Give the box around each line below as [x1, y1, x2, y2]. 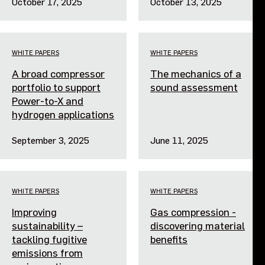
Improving [12, 204, 57, 219]
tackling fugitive [12, 231, 87, 246]
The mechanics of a [150, 66, 241, 80]
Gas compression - [150, 204, 236, 219]
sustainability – [12, 218, 83, 232]
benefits [150, 231, 188, 246]
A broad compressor [12, 66, 105, 80]
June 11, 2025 [150, 132, 208, 147]
